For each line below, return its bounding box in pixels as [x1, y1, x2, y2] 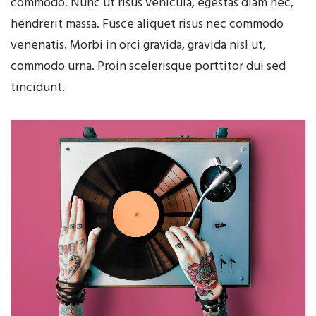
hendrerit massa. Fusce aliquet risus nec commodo [11, 13, 284, 35]
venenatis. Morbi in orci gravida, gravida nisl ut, [11, 35, 266, 56]
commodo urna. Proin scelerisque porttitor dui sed [11, 56, 286, 77]
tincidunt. [11, 77, 65, 98]
